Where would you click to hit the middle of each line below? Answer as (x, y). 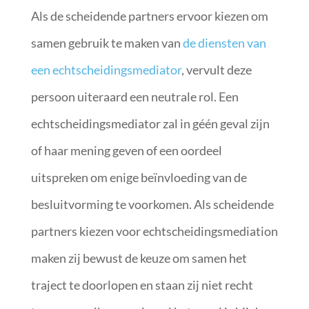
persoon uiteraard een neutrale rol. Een (134, 96)
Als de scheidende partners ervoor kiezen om (149, 16)
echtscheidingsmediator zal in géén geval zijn (150, 123)
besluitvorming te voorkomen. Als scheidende (152, 204)
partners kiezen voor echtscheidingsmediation (154, 231)
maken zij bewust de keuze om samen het (139, 258)
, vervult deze (216, 69)
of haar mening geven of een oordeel (126, 150)
